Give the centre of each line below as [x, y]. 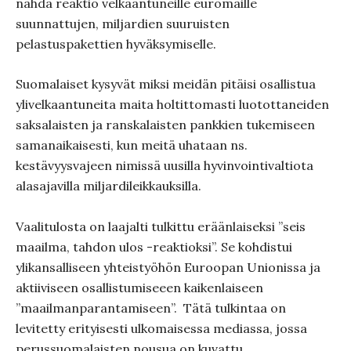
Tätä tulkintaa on [235, 308]
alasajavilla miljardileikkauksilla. [110, 186]
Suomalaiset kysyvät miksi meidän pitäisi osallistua [166, 84]
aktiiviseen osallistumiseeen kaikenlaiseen [139, 288]
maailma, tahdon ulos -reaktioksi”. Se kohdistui [154, 247]
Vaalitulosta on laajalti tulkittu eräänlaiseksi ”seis [161, 226]
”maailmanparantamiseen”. [98, 308]
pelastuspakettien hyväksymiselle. [116, 44]
